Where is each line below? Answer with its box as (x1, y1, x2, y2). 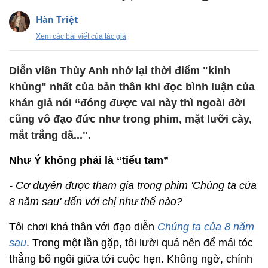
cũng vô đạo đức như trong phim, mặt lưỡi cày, (9, 113, 252, 125)
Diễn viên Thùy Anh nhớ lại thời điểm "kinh (9, 65, 230, 77)
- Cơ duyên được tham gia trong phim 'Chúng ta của (9, 179, 257, 191)
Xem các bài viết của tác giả (36, 32, 126, 41)
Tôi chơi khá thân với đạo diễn (9, 221, 157, 233)
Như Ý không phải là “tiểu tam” (9, 154, 169, 166)
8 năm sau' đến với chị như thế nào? (9, 196, 185, 208)
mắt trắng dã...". (9, 129, 91, 141)
